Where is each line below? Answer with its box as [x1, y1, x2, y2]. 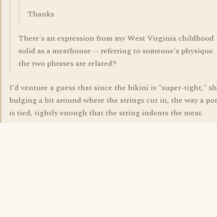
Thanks [28, 8, 54, 20]
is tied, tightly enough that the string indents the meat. [9, 107, 203, 119]
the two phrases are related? [18, 58, 116, 69]
